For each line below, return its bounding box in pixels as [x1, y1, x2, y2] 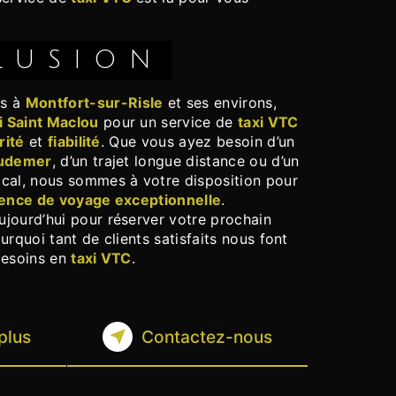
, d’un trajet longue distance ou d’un [51, 152, 300, 171]
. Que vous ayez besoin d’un [100, 133, 295, 151]
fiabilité [47, 133, 101, 151]
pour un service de [98, 113, 238, 132]
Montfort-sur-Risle [25, 94, 164, 112]
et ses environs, [163, 94, 277, 112]
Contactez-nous [141, 326, 272, 348]
